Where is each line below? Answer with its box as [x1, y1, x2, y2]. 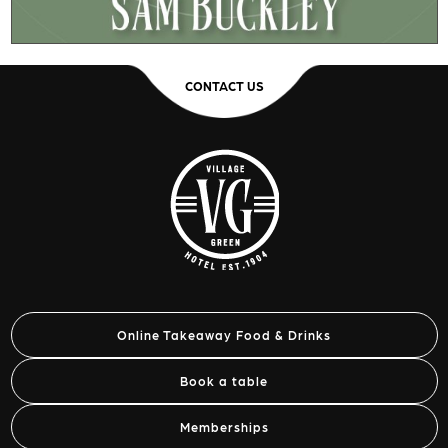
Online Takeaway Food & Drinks [117, 327, 331, 342]
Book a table [180, 373, 268, 388]
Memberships [179, 419, 269, 434]
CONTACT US [184, 78, 264, 93]
